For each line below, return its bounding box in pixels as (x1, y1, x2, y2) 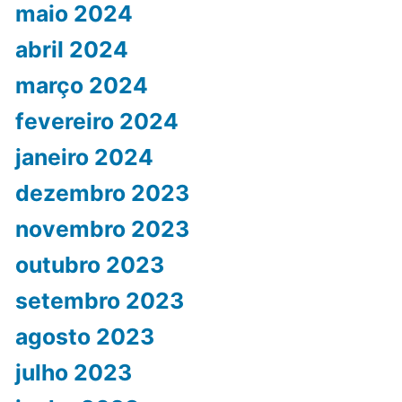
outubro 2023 (14, 251, 164, 279)
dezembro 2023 (14, 179, 189, 207)
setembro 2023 (14, 287, 184, 315)
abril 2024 (14, 36, 128, 64)
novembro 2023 (14, 215, 189, 243)
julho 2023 (14, 359, 132, 387)
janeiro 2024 (14, 144, 153, 171)
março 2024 (14, 72, 148, 100)
